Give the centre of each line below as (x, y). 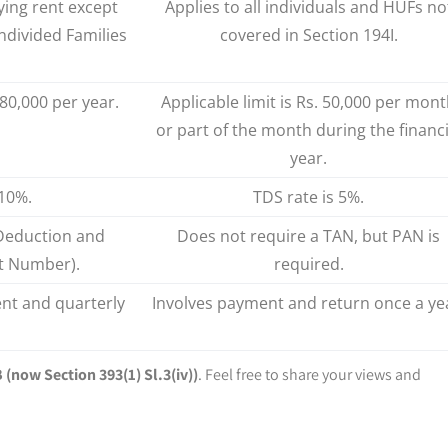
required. (308, 263)
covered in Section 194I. (308, 34)
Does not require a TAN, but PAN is (308, 235)
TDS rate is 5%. (308, 196)
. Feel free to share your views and (309, 374)
